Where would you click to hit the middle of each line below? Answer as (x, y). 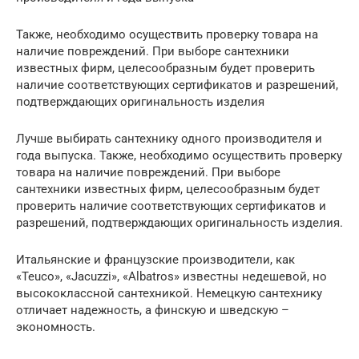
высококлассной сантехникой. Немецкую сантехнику (169, 294)
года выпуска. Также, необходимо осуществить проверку (179, 156)
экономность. (56, 327)
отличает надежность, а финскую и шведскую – (153, 311)
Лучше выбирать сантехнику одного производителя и (169, 139)
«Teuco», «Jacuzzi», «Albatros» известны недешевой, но (171, 277)
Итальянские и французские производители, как (155, 260)
